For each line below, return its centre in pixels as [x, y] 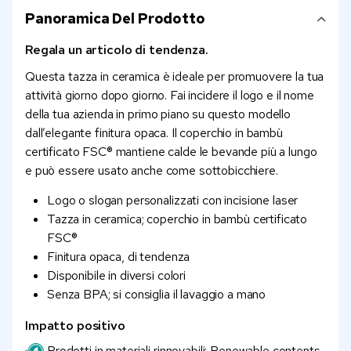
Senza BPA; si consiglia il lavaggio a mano [157, 295]
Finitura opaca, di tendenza [119, 257]
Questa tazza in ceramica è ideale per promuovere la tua [175, 77]
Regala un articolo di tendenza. [117, 50]
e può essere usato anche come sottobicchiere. [152, 171]
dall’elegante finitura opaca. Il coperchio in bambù [154, 133]
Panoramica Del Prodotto [115, 19]
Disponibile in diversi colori [116, 276]
